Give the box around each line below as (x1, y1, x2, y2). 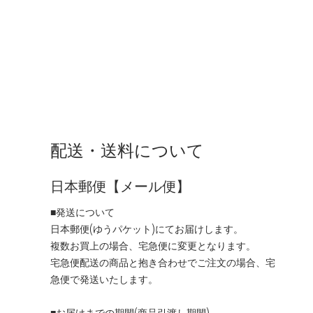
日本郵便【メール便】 (50, 180, 190, 195)
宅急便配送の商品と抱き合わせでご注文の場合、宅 (50, 258, 275, 269)
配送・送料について (50, 142, 204, 161)
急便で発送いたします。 (50, 275, 158, 286)
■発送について (50, 208, 115, 219)
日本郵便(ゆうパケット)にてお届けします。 (50, 224, 243, 235)
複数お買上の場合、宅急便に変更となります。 (50, 241, 256, 252)
